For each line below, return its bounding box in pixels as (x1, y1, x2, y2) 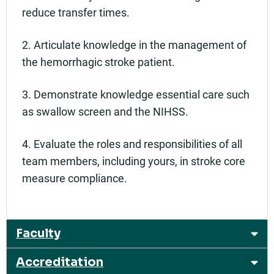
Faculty (16, 226, 61, 242)
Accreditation (16, 254, 103, 270)
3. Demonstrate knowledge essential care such (22, 87, 250, 102)
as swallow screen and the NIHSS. (22, 104, 188, 119)
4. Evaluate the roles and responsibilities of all (22, 136, 242, 152)
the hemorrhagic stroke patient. (22, 54, 175, 70)
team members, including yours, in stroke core (22, 154, 245, 169)
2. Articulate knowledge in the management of (22, 37, 246, 53)
